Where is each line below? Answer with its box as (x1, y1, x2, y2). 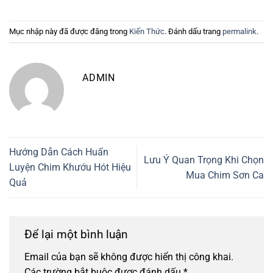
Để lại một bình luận (24, 227, 131, 241)
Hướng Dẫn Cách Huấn (9, 146, 108, 158)
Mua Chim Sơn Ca (186, 169, 264, 181)
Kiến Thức (129, 26, 165, 36)
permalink (222, 26, 257, 36)
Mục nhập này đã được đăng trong (9, 26, 129, 36)
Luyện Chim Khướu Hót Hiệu (9, 161, 131, 174)
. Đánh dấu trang (165, 26, 222, 36)
